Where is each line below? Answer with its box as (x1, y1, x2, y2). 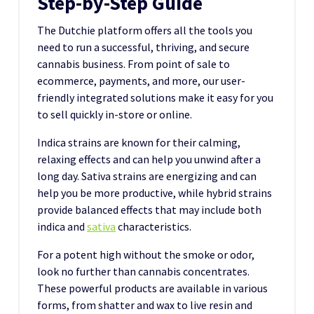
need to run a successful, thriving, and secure (37, 39, 250, 54)
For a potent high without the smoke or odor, (37, 247, 254, 261)
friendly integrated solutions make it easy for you (37, 90, 273, 104)
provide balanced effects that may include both (37, 202, 261, 217)
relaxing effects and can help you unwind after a (37, 151, 261, 166)
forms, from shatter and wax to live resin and (37, 297, 252, 312)
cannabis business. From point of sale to (37, 56, 230, 71)
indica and (37, 219, 87, 233)
